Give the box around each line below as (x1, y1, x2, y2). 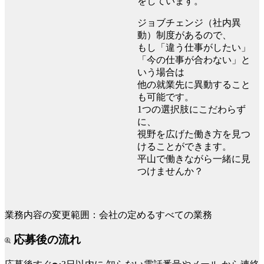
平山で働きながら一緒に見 (137, 153, 250, 164)
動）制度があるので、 (137, 29, 232, 40)
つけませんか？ (137, 166, 203, 176)
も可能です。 (137, 91, 194, 102)
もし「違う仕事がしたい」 (137, 42, 250, 52)
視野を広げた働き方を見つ (137, 128, 250, 139)
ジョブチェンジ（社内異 (137, 17, 241, 28)
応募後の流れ (11, 233, 81, 246)
